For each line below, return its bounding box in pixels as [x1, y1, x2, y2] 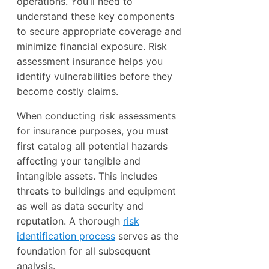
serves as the [115, 229, 178, 242]
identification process [17, 229, 115, 242]
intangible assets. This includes [17, 169, 157, 182]
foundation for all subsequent [17, 244, 151, 257]
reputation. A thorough [17, 214, 123, 227]
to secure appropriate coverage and [17, 25, 181, 37]
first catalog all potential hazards [17, 139, 168, 152]
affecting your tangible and [17, 154, 141, 167]
